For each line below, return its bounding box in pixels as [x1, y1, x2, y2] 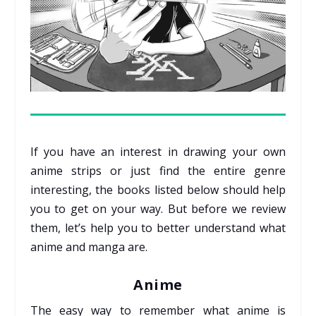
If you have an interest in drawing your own [30, 143, 286, 159]
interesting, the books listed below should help [30, 181, 286, 197]
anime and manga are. [30, 238, 147, 255]
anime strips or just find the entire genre [30, 162, 286, 178]
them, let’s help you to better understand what [30, 219, 286, 236]
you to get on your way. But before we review [30, 200, 286, 217]
